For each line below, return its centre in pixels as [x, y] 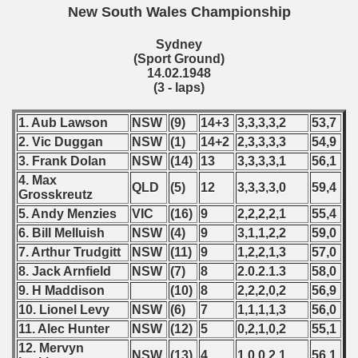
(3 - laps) [179, 88]
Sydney [179, 44]
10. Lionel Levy [66, 310]
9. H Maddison [62, 290]
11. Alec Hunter [66, 329]
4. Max [38, 180]
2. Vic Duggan [62, 142]
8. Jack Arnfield [65, 271]
